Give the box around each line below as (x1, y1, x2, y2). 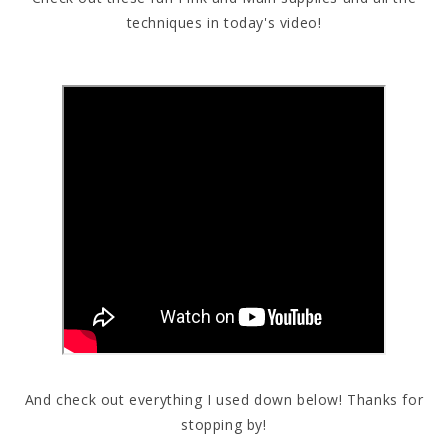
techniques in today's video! (126, 13, 322, 33)
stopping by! (181, 415, 267, 435)
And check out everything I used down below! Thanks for (24, 390, 424, 410)
